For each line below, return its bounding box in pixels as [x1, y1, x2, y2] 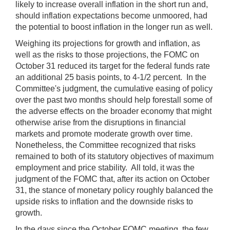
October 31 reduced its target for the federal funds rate [15, 61, 210, 70]
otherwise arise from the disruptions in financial [15, 118, 186, 127]
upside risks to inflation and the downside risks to [15, 197, 193, 206]
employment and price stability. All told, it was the [15, 163, 195, 172]
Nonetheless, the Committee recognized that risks [15, 140, 196, 149]
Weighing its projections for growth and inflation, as [15, 39, 200, 48]
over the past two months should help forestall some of [15, 95, 212, 104]
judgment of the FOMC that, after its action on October [15, 174, 209, 183]
